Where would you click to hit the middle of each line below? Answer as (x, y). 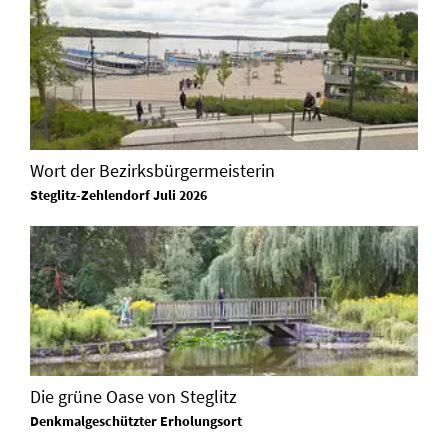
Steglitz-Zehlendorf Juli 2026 (118, 195)
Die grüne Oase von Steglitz (133, 397)
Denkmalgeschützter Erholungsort (136, 420)
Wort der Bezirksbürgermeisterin (152, 171)
